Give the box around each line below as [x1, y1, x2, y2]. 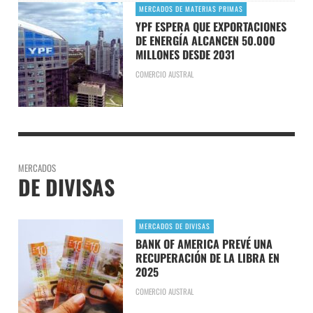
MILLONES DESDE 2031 [135, 45, 235, 63]
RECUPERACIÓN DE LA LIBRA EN [135, 249, 279, 266]
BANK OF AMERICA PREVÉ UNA [135, 235, 272, 252]
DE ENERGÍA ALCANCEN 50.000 [135, 31, 275, 49]
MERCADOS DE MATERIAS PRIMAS [138, 3, 243, 14]
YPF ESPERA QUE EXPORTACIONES [135, 17, 286, 35]
